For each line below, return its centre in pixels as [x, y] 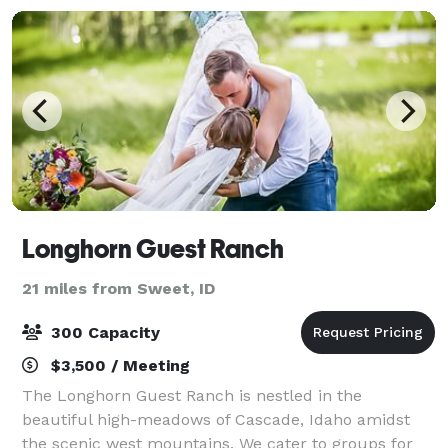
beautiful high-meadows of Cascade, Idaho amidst [216, 419]
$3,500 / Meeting [118, 365]
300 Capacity [103, 332]
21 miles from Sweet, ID [118, 288]
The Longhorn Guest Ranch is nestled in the [192, 395]
